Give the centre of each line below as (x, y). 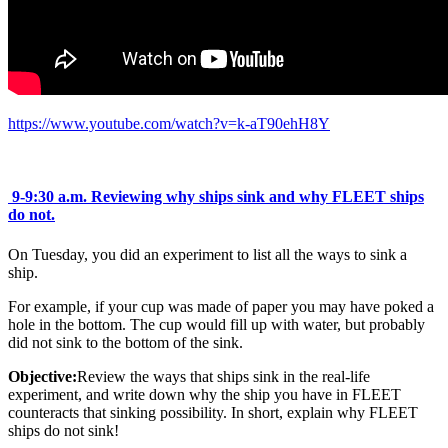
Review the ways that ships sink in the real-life (223, 376)
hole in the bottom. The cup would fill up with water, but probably (216, 324)
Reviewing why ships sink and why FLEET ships (255, 197)
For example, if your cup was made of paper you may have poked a (221, 306)
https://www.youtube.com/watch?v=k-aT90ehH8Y (169, 124)
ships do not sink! (63, 430)
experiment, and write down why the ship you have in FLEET (204, 394)
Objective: (42, 376)
